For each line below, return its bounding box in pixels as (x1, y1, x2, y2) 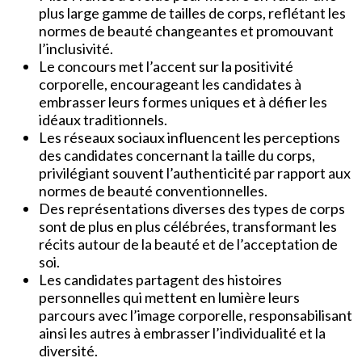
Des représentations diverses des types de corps (39, 199, 345, 217)
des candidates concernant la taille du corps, (39, 145, 315, 164)
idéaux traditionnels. (39, 110, 167, 128)
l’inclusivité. (39, 39, 113, 57)
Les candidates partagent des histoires (39, 270, 282, 288)
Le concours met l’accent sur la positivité (39, 57, 293, 75)
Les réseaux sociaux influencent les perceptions (39, 128, 340, 146)
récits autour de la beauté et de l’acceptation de (39, 234, 338, 253)
